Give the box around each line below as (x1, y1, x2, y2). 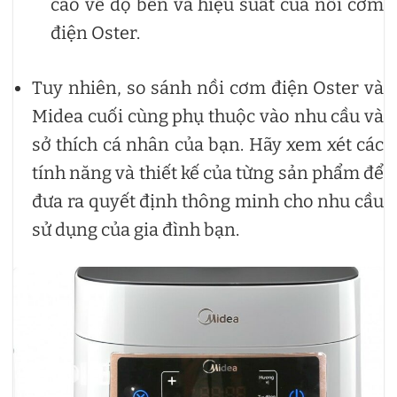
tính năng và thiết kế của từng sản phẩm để (32, 161, 384, 183)
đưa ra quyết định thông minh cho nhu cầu (32, 190, 384, 212)
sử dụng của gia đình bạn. (32, 218, 239, 240)
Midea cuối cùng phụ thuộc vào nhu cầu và (32, 105, 384, 127)
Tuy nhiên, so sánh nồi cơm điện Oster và (32, 76, 384, 98)
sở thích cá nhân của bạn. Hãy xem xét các (32, 133, 384, 155)
